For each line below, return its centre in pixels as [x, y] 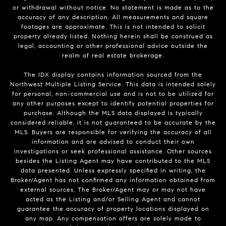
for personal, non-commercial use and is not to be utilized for [113, 94]
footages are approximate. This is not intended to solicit [113, 27]
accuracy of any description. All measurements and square [113, 17]
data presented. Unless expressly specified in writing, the [113, 171]
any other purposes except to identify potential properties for [113, 103]
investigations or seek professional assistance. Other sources [113, 151]
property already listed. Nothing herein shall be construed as [113, 36]
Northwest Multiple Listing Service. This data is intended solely [113, 84]
